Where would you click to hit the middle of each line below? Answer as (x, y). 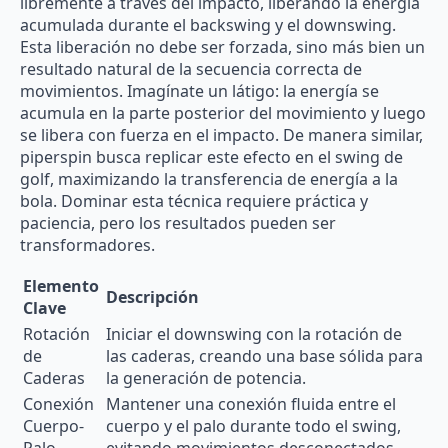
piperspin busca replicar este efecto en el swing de (211, 156)
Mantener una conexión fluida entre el (251, 403)
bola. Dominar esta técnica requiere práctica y (194, 200)
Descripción (152, 296)
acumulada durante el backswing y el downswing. (208, 24)
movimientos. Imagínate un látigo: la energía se (199, 90)
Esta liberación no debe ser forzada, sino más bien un (222, 46)
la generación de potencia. (206, 377)
